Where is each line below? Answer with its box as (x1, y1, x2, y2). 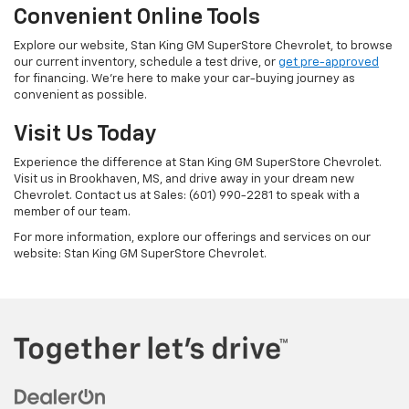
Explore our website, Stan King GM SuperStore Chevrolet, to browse (14, 40, 393, 53)
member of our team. (14, 206, 131, 219)
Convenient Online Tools (14, 6, 260, 29)
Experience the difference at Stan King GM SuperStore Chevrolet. (14, 157, 382, 170)
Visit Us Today (14, 123, 157, 146)
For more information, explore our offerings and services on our (14, 232, 371, 245)
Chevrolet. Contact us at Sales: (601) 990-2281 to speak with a (14, 190, 360, 203)
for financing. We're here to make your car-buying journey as (14, 73, 355, 86)
